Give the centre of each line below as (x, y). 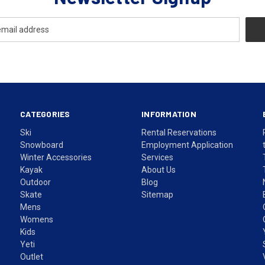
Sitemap (158, 194)
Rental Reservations (179, 132)
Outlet (32, 256)
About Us (159, 169)
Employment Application (188, 145)
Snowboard (42, 145)
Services (158, 157)
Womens (37, 219)
